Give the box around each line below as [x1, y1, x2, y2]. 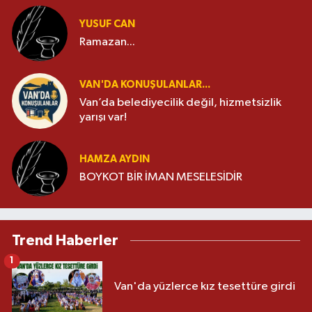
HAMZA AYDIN [79, 154, 150, 165]
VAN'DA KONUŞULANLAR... [79, 79, 210, 90]
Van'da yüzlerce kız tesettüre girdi [114, 280, 295, 292]
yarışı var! [79, 111, 127, 123]
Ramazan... [79, 36, 135, 49]
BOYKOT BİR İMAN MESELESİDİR [79, 171, 242, 184]
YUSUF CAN [79, 19, 135, 30]
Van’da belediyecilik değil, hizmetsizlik [79, 96, 281, 109]
